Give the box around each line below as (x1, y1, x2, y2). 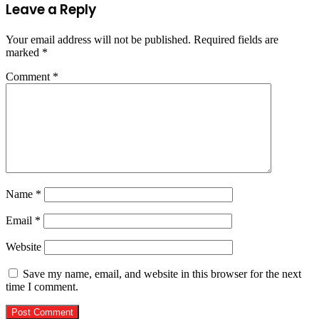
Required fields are (194, 33, 278, 46)
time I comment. (6, 280, 78, 293)
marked (6, 46, 42, 58)
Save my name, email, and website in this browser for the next (23, 267, 301, 280)
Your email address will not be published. (6, 33, 191, 46)
